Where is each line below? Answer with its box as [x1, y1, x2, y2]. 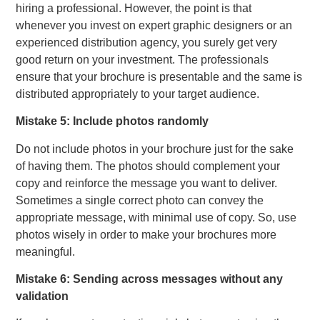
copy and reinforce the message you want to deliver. [16, 176, 278, 189]
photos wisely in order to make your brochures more [16, 228, 277, 241]
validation [16, 289, 69, 302]
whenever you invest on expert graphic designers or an [16, 19, 293, 31]
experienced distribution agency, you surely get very [16, 36, 278, 49]
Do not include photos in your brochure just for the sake [16, 142, 294, 155]
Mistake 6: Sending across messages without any [16, 272, 284, 285]
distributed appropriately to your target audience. [16, 87, 260, 100]
